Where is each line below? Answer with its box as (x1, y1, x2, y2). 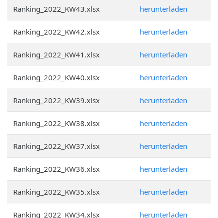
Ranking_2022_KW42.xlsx (13, 27, 100, 36)
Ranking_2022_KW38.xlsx (13, 118, 100, 128)
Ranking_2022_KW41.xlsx (13, 50, 100, 59)
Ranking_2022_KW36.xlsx (13, 164, 100, 174)
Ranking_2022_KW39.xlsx (13, 95, 100, 105)
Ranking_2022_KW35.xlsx (13, 187, 100, 197)
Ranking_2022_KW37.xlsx (13, 141, 100, 151)
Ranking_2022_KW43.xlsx (13, 4, 100, 14)
